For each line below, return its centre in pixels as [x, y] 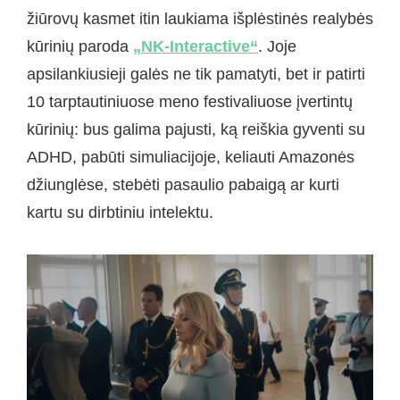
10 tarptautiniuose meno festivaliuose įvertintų [190, 101]
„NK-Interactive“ [196, 46]
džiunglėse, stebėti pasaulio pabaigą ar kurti [183, 184]
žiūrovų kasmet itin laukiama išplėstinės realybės [200, 18]
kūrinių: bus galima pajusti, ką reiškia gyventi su [196, 129]
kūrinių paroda [80, 46]
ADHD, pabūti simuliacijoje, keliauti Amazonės [191, 157]
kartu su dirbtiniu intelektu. [120, 212]
